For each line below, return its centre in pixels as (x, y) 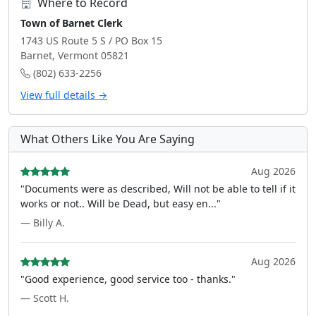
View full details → (64, 95)
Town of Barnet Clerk (72, 23)
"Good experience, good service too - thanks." (128, 279)
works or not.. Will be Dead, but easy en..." (121, 203)
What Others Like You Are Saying (108, 139)
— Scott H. (45, 298)
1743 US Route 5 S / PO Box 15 (91, 41)
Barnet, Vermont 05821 (75, 55)
